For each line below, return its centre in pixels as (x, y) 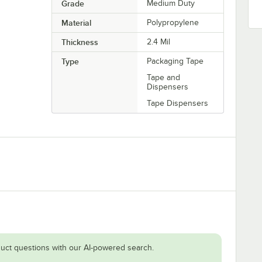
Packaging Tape (175, 61)
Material (76, 23)
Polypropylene (173, 22)
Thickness (80, 42)
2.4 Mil (159, 42)
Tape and (164, 77)
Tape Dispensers (178, 103)
